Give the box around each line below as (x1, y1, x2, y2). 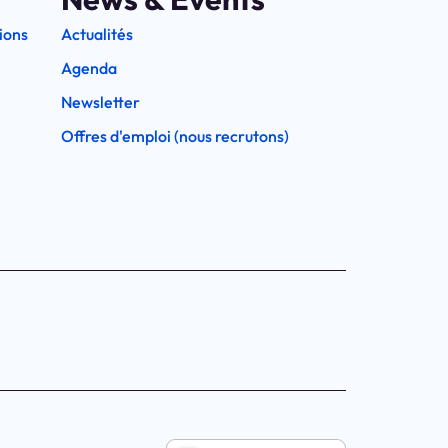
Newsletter (61, 91, 140, 112)
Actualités (61, 23, 133, 44)
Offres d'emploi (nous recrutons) (61, 125, 289, 146)
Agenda (61, 57, 117, 78)
